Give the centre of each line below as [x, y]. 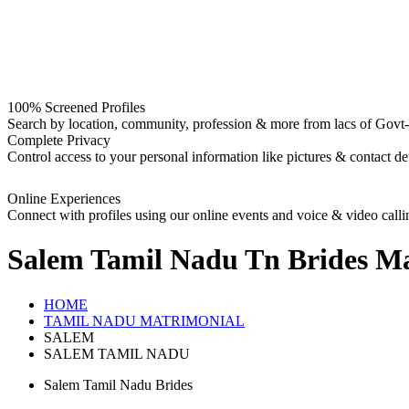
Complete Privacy [59, 140]
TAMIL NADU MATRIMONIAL [144, 320]
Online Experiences [64, 199]
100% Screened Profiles [76, 107]
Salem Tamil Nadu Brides [118, 384]
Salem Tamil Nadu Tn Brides [188, 260]
